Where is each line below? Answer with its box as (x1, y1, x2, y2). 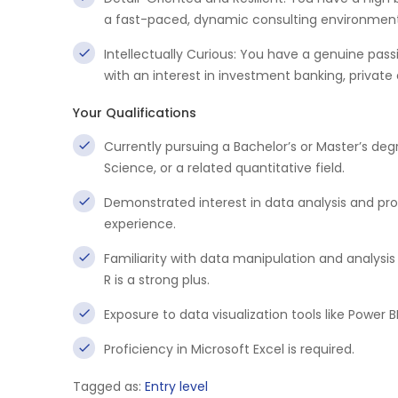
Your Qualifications (73, 104, 196, 122)
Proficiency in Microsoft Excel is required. (104, 340, 354, 358)
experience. (104, 215, 176, 233)
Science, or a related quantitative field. (104, 159, 345, 177)
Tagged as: (73, 378, 145, 395)
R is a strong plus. (104, 271, 210, 289)
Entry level (145, 378, 208, 395)
